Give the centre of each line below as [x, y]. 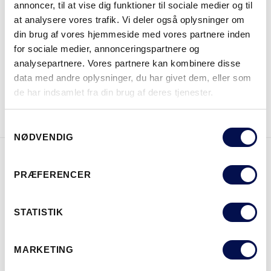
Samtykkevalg [33, 125]
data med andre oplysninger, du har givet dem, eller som [133, 77]
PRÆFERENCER [53, 175]
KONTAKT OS [230, 97]
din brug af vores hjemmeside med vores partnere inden [132, 34]
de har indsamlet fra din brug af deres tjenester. [114, 92]
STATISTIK [39, 212]
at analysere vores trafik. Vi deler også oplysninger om [129, 19]
